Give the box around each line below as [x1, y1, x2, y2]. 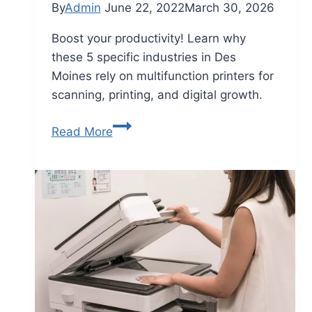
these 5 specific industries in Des [51, 50, 236, 65]
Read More [51, 125, 113, 139]
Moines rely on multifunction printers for [51, 69, 274, 84]
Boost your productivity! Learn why [51, 31, 246, 46]
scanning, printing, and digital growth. [51, 88, 263, 102]
